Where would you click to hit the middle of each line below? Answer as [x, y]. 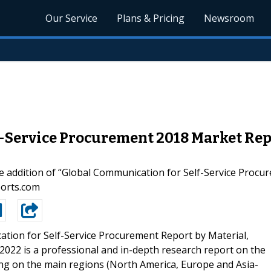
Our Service [72, 18]
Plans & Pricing [151, 18]
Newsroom [229, 18]
